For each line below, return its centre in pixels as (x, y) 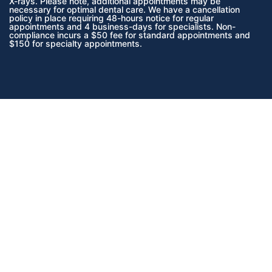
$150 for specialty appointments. (76, 44)
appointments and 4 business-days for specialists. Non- (122, 27)
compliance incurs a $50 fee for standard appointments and (130, 35)
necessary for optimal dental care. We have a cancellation (124, 10)
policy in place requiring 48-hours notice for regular (111, 18)
